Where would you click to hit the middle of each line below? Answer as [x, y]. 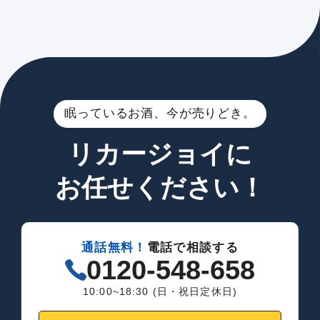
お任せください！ [160, 188]
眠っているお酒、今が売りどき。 [160, 114]
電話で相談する [193, 248]
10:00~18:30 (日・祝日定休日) [160, 291]
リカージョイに [160, 155]
